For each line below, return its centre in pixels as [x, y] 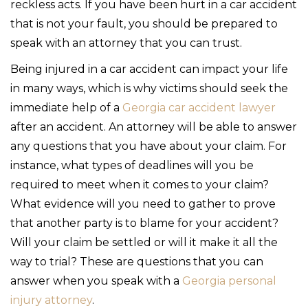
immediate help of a [66, 107]
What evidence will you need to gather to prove [143, 203]
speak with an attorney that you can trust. [126, 43]
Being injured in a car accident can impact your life [149, 69]
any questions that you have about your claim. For [148, 146]
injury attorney [51, 300]
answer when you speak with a [96, 280]
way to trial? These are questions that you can [137, 261]
